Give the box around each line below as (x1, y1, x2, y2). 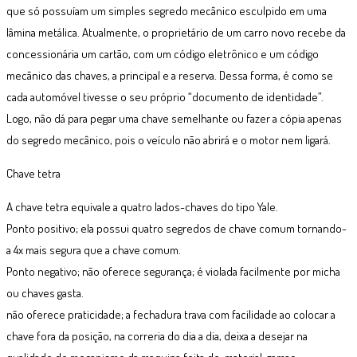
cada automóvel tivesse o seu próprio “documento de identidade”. (6, 88, 324, 104)
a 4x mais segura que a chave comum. (6, 241, 181, 257)
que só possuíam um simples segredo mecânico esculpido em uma (6, 2, 327, 18)
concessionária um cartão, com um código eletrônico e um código (6, 45, 319, 61)
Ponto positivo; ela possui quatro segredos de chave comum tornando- (6, 220, 347, 236)
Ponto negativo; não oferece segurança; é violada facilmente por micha (6, 263, 340, 279)
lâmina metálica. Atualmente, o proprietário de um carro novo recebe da (6, 24, 346, 40)
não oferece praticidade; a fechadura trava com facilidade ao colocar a (6, 306, 335, 322)
